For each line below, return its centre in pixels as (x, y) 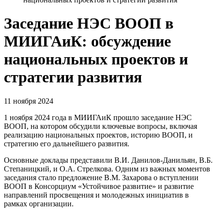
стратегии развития (73, 77)
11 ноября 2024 (29, 101)
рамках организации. (39, 203)
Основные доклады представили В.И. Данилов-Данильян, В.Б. (108, 160)
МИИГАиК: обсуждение (87, 41)
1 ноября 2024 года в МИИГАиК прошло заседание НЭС (98, 117)
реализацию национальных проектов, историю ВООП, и (98, 135)
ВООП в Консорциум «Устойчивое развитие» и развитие (99, 186)
